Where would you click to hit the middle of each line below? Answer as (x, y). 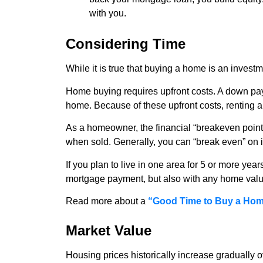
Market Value (109, 231)
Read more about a (107, 201)
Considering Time (126, 44)
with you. (108, 14)
